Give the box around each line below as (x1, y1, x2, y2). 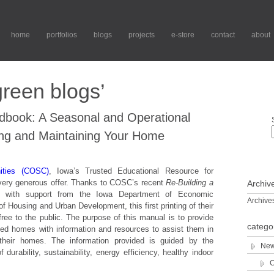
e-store (171, 31, 194, 39)
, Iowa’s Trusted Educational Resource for (48, 166, 214, 176)
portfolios (46, 31, 77, 39)
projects (128, 31, 155, 39)
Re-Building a (166, 178, 214, 187)
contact (211, 31, 235, 39)
